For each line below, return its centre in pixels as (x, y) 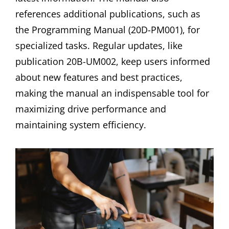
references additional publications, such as (108, 14)
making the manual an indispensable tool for (112, 93)
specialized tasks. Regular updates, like (99, 45)
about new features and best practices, (99, 77)
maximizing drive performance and (91, 109)
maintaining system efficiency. (81, 124)
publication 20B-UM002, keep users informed (113, 61)
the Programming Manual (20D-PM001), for (108, 29)
